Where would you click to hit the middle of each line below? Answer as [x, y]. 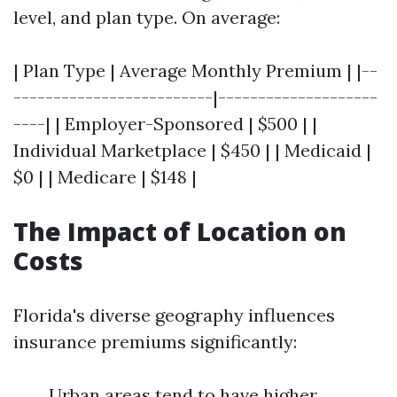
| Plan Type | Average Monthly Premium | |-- [195, 70]
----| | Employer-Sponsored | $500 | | [165, 124]
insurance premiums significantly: [155, 342]
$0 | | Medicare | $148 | [105, 177]
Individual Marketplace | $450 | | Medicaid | [192, 150]
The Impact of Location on [180, 231]
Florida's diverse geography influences [174, 315]
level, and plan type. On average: [147, 17]
